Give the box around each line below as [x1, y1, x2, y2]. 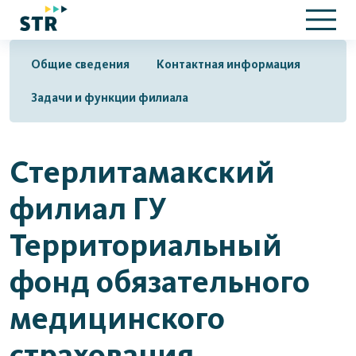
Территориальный [10, 226, 282, 264]
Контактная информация [157, 56, 300, 72]
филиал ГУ [10, 189, 167, 227]
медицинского [10, 299, 225, 337]
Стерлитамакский [10, 153, 275, 191]
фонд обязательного [10, 262, 310, 300]
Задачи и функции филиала [31, 90, 188, 105]
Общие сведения [31, 56, 130, 72]
